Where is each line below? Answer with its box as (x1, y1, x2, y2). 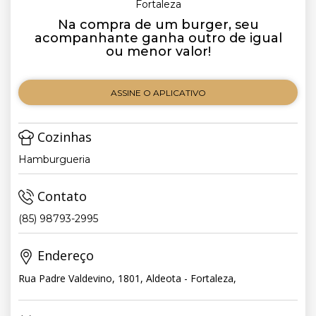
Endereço (34, 247, 94, 265)
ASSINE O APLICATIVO (110, 87, 206, 98)
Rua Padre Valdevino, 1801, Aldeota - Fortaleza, (18, 271, 236, 285)
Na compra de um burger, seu (57, 17, 259, 32)
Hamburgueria (18, 153, 90, 166)
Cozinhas (34, 128, 92, 145)
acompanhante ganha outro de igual (34, 30, 282, 46)
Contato (34, 188, 87, 205)
